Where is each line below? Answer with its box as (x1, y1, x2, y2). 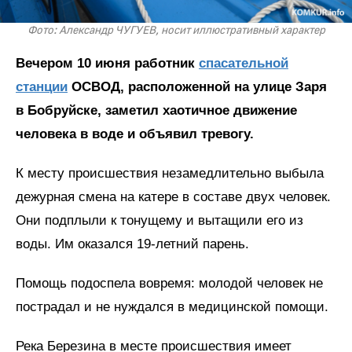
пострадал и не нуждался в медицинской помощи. (16, 299, 328, 315)
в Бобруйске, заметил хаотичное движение (16, 103, 297, 119)
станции (16, 79, 68, 95)
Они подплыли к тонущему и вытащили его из (16, 213, 303, 229)
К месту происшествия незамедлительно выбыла (16, 166, 324, 181)
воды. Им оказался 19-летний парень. (16, 236, 249, 252)
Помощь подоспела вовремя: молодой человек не (16, 276, 323, 291)
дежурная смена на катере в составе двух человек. (16, 189, 331, 205)
